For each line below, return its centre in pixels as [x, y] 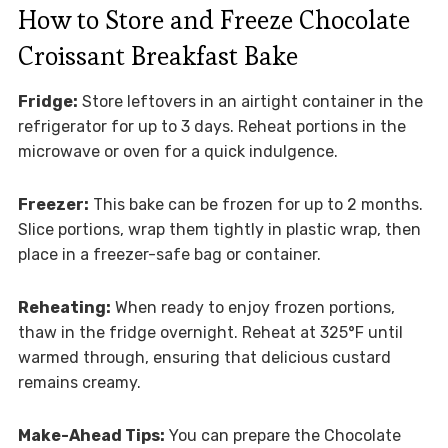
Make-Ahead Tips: [91, 436]
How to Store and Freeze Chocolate [213, 20]
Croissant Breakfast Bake [157, 56]
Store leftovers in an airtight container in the [250, 102]
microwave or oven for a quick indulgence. [177, 152]
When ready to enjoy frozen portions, [252, 308]
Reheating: [64, 308]
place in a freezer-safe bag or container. [169, 255]
